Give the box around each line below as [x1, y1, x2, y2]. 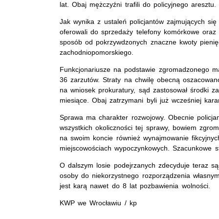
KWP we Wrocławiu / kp [60, 198, 137, 207]
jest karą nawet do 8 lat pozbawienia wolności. [60, 181, 210, 190]
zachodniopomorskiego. [60, 48, 133, 56]
